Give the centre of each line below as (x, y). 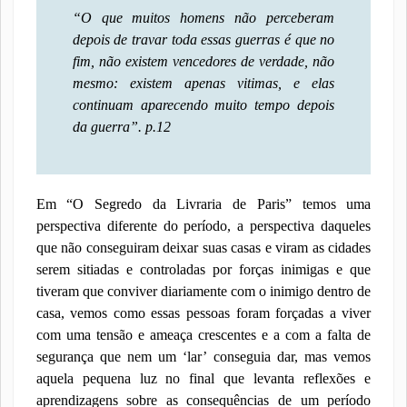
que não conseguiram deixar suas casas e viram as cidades (203, 248)
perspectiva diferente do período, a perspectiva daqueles (203, 226)
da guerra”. (107, 127)
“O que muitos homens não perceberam (203, 18)
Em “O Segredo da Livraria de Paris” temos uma (203, 204)
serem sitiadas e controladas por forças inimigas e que (203, 269)
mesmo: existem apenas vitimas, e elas (203, 83)
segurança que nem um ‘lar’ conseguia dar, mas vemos (203, 357)
